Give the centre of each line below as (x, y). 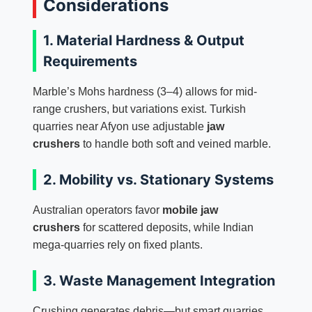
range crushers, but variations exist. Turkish (139, 109)
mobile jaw (190, 210)
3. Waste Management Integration (159, 280)
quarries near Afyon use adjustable (119, 126)
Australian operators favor (97, 210)
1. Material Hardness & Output (143, 40)
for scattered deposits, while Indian (166, 227)
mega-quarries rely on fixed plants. (117, 244)
